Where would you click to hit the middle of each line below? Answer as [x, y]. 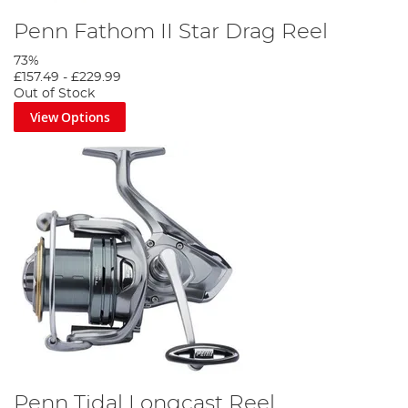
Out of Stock [54, 93]
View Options [70, 117]
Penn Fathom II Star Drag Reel [171, 31]
